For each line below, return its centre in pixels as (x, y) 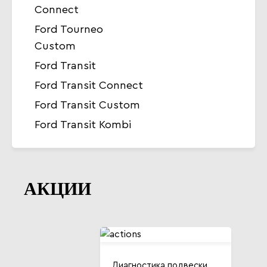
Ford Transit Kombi (83, 125)
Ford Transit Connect (89, 85)
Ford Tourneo (69, 29)
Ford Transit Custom (87, 105)
